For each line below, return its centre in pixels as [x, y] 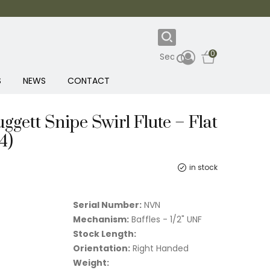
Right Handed [159, 249]
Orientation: [102, 249]
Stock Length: [105, 234]
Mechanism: [101, 220]
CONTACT [88, 81]
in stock [203, 168]
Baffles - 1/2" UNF [165, 220]
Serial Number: [107, 205]
